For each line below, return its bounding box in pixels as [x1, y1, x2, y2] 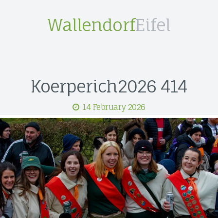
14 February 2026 [82, 102, 145, 112]
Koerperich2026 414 [31, 76, 187, 97]
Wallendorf [48, 15, 135, 35]
